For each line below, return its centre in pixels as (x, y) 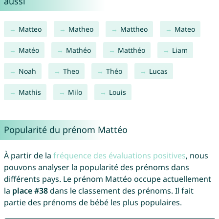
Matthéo (131, 50)
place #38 (30, 191)
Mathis (30, 92)
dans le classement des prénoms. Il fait (120, 191)
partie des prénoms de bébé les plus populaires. (93, 203)
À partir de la (28, 156)
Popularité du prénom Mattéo (66, 130)
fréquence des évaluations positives (119, 156)
